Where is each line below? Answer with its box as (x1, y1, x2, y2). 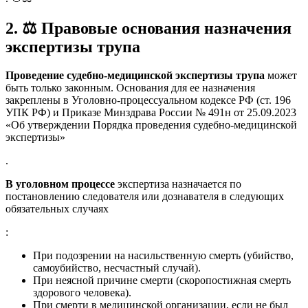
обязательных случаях (5, 203, 109, 215)
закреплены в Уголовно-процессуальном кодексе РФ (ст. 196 (5, 94, 291, 107)
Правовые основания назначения (37, 19, 291, 37)
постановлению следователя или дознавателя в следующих (5, 190, 284, 203)
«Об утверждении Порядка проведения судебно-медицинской (5, 119, 297, 131)
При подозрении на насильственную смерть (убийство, (33, 250, 294, 262)
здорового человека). (33, 287, 131, 299)
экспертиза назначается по (115, 178, 241, 190)
